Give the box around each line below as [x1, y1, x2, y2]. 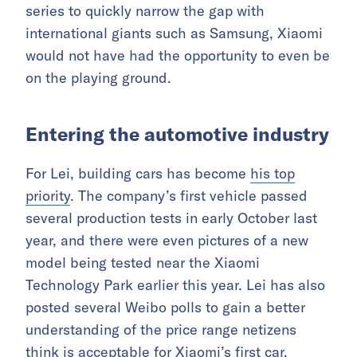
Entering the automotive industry [25, 121, 329, 146]
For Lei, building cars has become [25, 163, 250, 182]
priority [25, 186, 70, 205]
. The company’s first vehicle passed [70, 186, 308, 205]
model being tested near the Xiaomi [25, 253, 260, 272]
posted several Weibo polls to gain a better [25, 297, 305, 316]
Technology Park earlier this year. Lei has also [25, 275, 325, 294]
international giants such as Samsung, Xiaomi [25, 23, 323, 42]
